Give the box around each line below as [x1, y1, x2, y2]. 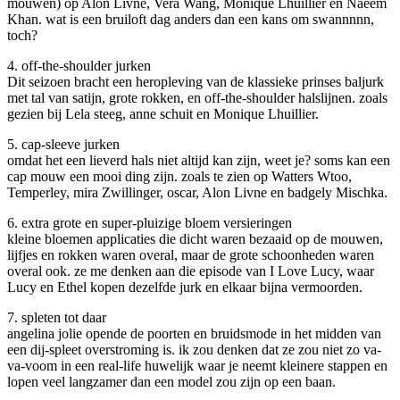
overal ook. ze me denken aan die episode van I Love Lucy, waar [7, 262, 374, 279]
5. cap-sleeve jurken [7, 136, 120, 152]
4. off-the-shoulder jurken [7, 57, 151, 73]
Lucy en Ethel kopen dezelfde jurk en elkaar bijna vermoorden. [7, 279, 362, 295]
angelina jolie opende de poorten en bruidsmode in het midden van [7, 325, 381, 341]
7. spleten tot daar [7, 309, 106, 325]
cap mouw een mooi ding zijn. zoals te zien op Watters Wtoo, [7, 168, 352, 184]
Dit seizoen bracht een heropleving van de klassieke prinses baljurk [7, 73, 384, 89]
